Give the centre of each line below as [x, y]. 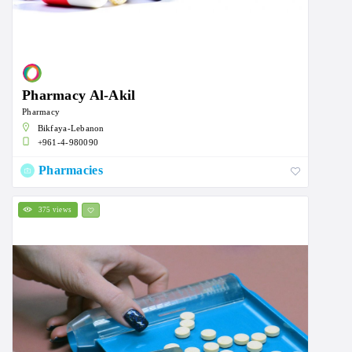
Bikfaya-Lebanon [71, 128]
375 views [55, 210]
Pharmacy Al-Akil [79, 95]
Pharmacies [71, 170]
